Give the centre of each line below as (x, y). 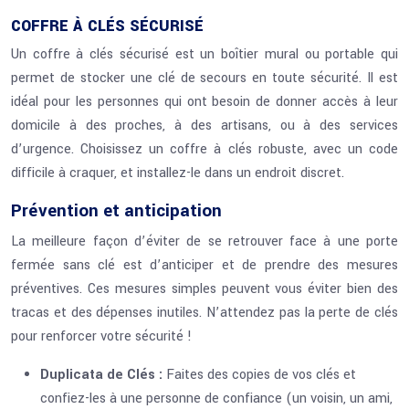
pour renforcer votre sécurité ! (101, 336)
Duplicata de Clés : (103, 375)
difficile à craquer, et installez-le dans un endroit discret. (178, 173)
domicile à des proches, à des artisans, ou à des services (204, 126)
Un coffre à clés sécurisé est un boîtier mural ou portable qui (204, 54)
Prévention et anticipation (116, 211)
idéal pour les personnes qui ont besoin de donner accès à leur (204, 102)
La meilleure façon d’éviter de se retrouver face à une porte (204, 241)
